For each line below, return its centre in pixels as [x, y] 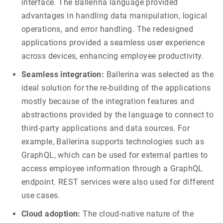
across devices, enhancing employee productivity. [112, 56]
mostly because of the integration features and [108, 101]
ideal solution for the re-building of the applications [116, 88]
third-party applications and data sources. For [106, 128]
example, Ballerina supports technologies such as [113, 141]
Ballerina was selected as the [159, 74]
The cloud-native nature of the [137, 214]
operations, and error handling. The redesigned [107, 29]
